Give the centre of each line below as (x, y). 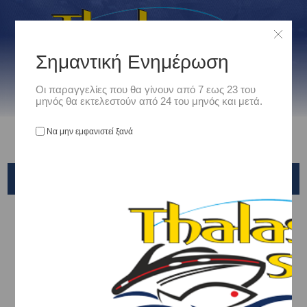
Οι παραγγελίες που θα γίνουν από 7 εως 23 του (146, 89)
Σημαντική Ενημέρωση (133, 62)
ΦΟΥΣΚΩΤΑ (153, 296)
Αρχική (118, 219)
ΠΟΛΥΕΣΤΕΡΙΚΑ (153, 259)
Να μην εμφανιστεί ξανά (90, 131)
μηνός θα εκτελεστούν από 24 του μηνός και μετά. (149, 101)
